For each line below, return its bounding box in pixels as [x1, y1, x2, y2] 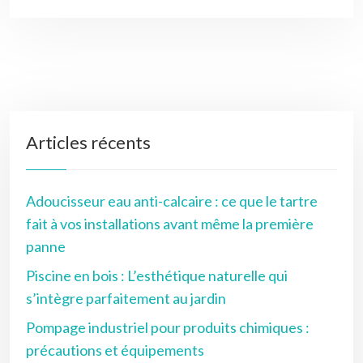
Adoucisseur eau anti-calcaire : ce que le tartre [26, 191, 318, 210]
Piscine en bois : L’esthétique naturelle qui [26, 266, 288, 284]
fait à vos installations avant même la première [26, 214, 314, 233]
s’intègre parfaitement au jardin [26, 288, 226, 307]
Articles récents [26, 130, 151, 153]
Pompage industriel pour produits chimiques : [26, 318, 310, 336]
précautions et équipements [26, 340, 204, 359]
